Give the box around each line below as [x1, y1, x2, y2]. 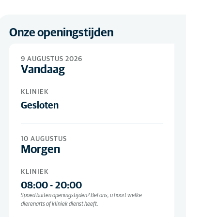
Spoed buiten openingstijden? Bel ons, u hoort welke [20, 193, 142, 199]
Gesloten [20, 101, 59, 110]
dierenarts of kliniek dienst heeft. [20, 201, 98, 207]
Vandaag [20, 64, 65, 76]
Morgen [20, 144, 60, 155]
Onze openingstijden [9, 27, 113, 39]
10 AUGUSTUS [20, 136, 67, 142]
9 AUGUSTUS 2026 [20, 56, 82, 62]
